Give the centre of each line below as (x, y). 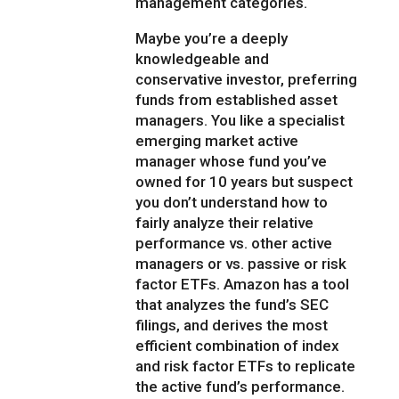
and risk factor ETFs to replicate (246, 366)
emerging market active (217, 141)
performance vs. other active (234, 244)
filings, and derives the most (232, 326)
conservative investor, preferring (247, 80)
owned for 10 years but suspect (244, 182)
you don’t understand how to (232, 203)
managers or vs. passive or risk (241, 264)
